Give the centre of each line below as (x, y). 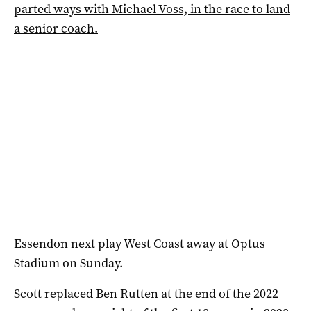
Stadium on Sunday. (68, 263)
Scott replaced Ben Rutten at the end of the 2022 (146, 293)
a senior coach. (56, 28)
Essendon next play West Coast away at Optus (140, 243)
